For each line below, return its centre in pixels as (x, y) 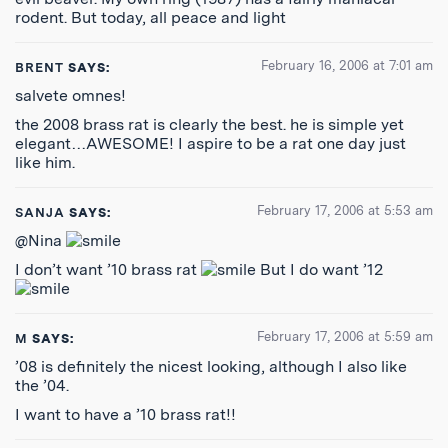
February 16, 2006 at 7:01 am (347, 65)
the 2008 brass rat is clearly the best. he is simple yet (209, 124)
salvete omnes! (70, 95)
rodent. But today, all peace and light (150, 17)
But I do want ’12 (319, 269)
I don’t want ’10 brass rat (108, 269)
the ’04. (42, 385)
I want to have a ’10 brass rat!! (125, 414)
